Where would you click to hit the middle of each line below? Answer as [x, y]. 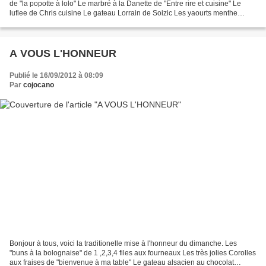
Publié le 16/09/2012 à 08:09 [56, 75]
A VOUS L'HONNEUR [63, 53]
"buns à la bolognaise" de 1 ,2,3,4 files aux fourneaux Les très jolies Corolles [133, 253]
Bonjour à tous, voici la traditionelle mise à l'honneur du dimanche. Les [123, 244]
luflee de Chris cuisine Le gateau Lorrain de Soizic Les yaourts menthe [123, 13]
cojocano [39, 85]
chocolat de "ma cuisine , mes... [60, 22]
